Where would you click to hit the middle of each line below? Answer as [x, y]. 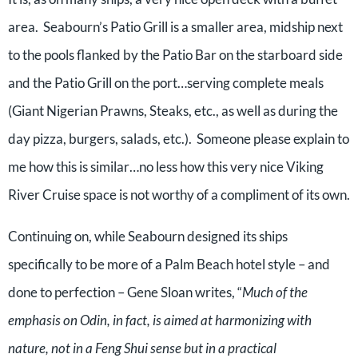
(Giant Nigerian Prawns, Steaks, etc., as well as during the [173, 111]
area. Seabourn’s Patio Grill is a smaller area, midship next [175, 27]
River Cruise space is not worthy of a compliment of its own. [179, 195]
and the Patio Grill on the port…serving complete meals [166, 83]
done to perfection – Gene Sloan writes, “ [125, 292]
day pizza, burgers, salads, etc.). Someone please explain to [179, 139]
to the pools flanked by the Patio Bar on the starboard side [175, 55]
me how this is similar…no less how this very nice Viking [166, 167]
